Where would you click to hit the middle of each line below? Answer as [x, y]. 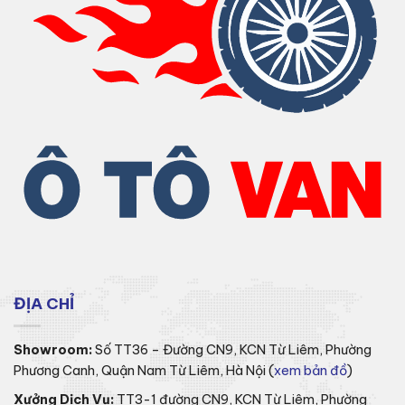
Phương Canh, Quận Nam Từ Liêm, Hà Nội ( [144, 371]
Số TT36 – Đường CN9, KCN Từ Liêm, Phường [232, 350]
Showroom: [53, 350]
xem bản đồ [311, 371]
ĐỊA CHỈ [44, 304]
